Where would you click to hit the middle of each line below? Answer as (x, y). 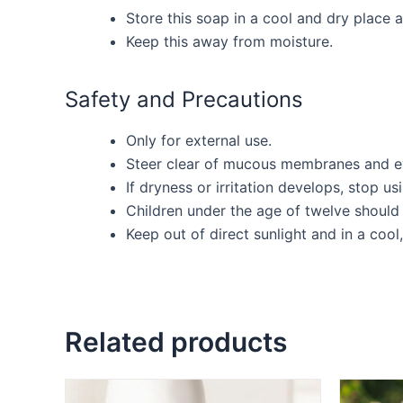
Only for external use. (199, 140)
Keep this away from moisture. (229, 41)
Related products (176, 341)
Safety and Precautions (184, 99)
